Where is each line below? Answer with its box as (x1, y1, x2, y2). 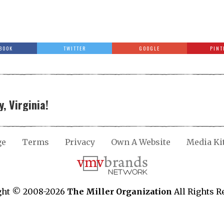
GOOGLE (139, 44, 160, 52)
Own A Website (111, 137, 170, 147)
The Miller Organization (67, 186, 172, 196)
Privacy (65, 137, 95, 147)
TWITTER (63, 44, 86, 52)
